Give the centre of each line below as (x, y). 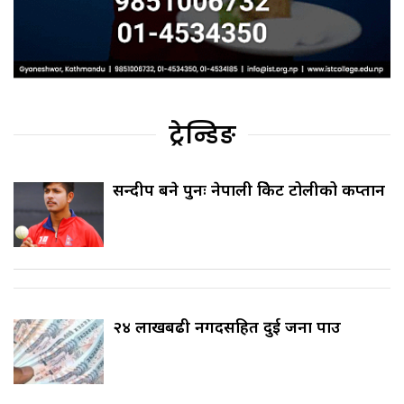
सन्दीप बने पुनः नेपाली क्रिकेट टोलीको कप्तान (249, 190)
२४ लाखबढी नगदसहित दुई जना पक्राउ (227, 327)
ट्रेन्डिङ (202, 136)
